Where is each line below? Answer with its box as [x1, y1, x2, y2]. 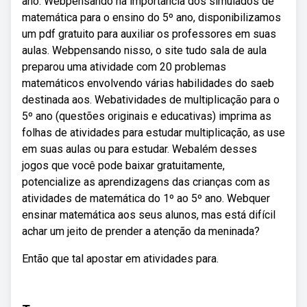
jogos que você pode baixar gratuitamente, [22, 159, 225, 172]
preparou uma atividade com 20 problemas [22, 60, 226, 73]
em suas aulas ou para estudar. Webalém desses [22, 143, 257, 156]
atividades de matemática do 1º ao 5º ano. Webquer [22, 192, 270, 205]
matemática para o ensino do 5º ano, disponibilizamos [22, 11, 281, 24]
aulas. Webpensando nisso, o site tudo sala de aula [22, 44, 267, 57]
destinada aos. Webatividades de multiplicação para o [22, 93, 280, 106]
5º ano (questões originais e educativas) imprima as [22, 110, 271, 123]
